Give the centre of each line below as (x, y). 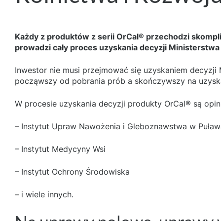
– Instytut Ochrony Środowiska (72, 172)
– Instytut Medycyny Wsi (60, 149)
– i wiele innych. (44, 194)
